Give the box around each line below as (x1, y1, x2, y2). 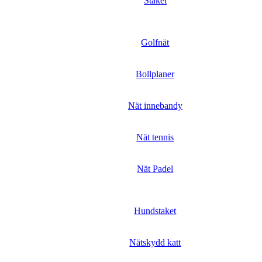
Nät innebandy (127, 101, 182, 111)
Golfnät (141, 37, 170, 47)
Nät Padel (137, 164, 174, 174)
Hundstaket (134, 206, 177, 216)
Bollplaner (136, 69, 175, 79)
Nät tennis (136, 132, 174, 142)
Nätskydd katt (129, 237, 181, 247)
